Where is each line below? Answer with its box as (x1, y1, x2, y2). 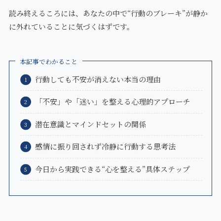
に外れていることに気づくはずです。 (8, 21, 134, 32)
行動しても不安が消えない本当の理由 (35, 74, 161, 84)
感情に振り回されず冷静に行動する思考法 (35, 141, 176, 152)
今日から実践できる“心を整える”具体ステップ (35, 163, 190, 174)
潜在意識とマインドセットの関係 (35, 118, 147, 129)
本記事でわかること (20, 57, 78, 67)
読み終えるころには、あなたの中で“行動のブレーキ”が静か (8, 8, 208, 19)
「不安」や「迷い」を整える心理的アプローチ (35, 96, 191, 107)
